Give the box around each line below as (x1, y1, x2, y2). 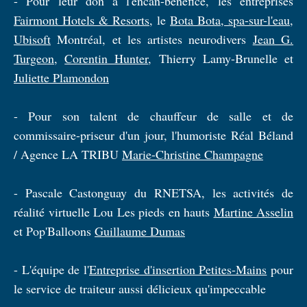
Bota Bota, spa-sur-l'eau (170, 11, 290, 28)
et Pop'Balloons (14, 222, 95, 239)
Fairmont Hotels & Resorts (14, 11, 149, 28)
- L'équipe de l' (14, 260, 89, 278)
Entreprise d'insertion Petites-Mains (89, 260, 267, 278)
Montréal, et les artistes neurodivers (51, 30, 253, 47)
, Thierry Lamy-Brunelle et (148, 49, 294, 66)
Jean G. (252, 30, 294, 47)
